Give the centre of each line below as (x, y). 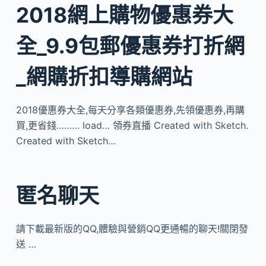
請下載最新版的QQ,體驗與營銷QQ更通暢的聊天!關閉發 (132, 228)
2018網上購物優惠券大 (124, 15)
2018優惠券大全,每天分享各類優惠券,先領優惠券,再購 (130, 110)
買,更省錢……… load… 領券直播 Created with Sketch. (132, 125)
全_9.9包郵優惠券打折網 (130, 46)
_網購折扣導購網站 (104, 77)
